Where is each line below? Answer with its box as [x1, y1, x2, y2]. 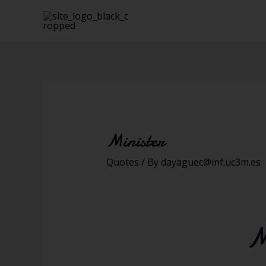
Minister [106, 129, 165, 154]
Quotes [106, 156, 139, 169]
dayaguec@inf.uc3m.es [160, 156, 261, 169]
